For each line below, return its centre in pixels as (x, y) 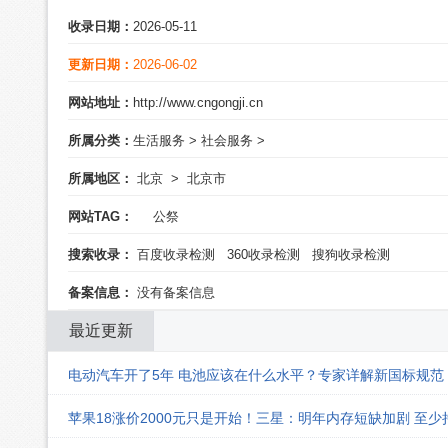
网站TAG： (100, 216)
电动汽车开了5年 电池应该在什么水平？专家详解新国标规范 (256, 375)
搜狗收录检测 (351, 254)
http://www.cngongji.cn (198, 102)
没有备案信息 (174, 292)
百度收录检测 (176, 254)
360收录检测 (263, 254)
